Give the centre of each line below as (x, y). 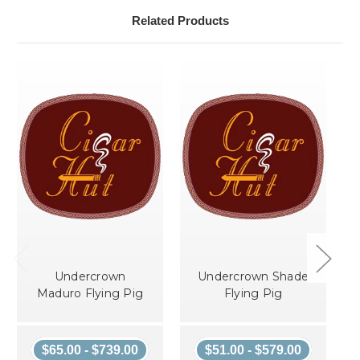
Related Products (180, 21)
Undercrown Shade (253, 277)
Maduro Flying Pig (90, 294)
